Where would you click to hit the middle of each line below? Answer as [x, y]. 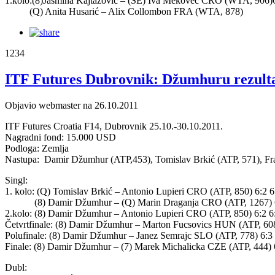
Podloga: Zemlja [37, 148]
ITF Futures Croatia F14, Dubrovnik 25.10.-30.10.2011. [114, 126]
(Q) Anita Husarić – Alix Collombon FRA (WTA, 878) [124, 11]
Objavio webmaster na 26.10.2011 [72, 105]
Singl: [16, 180]
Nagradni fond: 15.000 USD [60, 137]
